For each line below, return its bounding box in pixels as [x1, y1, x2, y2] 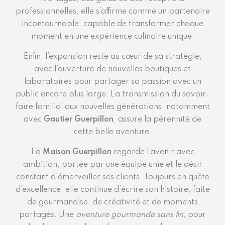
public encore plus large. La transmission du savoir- [15, 90, 210, 99]
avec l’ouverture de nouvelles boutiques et [34, 65, 191, 74]
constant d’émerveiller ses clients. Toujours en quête [16, 173, 209, 182]
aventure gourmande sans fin [76, 211, 183, 219]
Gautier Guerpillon [44, 116, 114, 124]
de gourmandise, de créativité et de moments [27, 198, 198, 207]
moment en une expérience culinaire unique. [31, 33, 194, 41]
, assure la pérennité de [114, 116, 201, 124]
